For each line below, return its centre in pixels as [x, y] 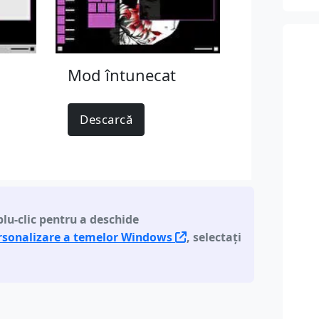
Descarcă [106, 120]
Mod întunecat [122, 75]
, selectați [214, 237]
